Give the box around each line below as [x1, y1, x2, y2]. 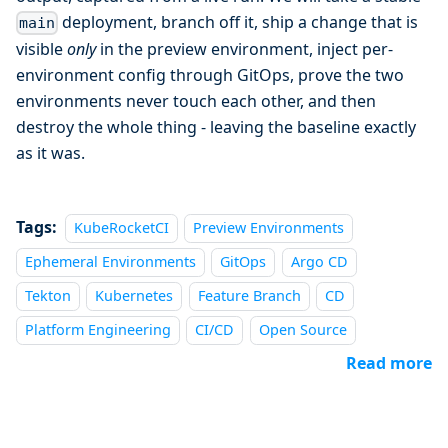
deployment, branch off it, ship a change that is [58, 10, 419, 33]
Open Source [258, 319, 347, 339]
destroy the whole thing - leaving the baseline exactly [16, 115, 416, 138]
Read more [346, 351, 432, 374]
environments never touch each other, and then [16, 89, 376, 112]
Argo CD [290, 251, 348, 271]
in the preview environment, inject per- [96, 37, 393, 60]
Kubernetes [95, 285, 174, 305]
